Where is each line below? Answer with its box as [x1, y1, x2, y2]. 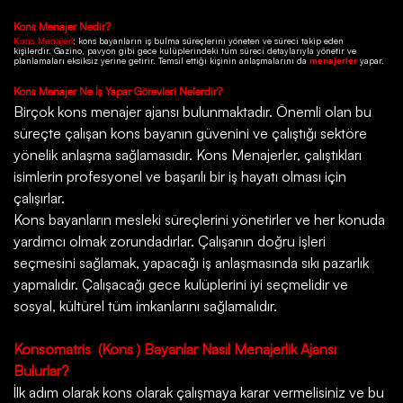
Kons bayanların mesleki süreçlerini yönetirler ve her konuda [13, 210, 385, 229]
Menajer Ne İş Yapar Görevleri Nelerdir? [39, 84, 222, 98]
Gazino [54, 45, 82, 57]
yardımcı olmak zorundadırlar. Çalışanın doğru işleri [13, 232, 326, 251]
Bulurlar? [13, 362, 69, 381]
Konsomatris [13, 340, 91, 359]
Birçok [13, 103, 54, 121]
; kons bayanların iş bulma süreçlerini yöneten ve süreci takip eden [73, 35, 344, 47]
